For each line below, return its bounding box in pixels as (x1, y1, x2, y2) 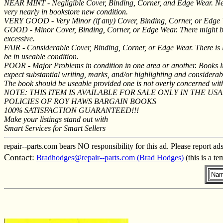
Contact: (4, 152, 34, 162)
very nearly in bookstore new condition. (4, 7, 128, 16)
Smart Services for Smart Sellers (4, 123, 106, 132)
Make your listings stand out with (4, 114, 108, 123)
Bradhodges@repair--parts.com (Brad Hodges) (36, 153, 184, 162)
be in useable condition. (4, 52, 79, 61)
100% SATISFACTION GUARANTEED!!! (4, 106, 139, 114)
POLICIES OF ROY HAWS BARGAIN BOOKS (4, 97, 156, 106)
